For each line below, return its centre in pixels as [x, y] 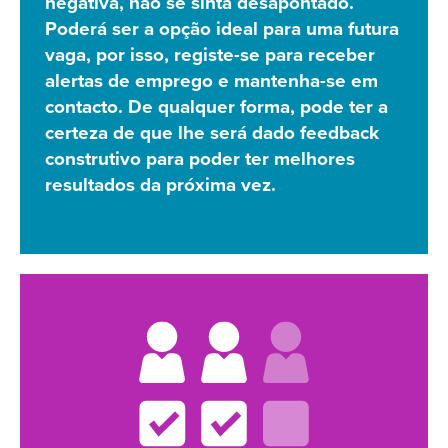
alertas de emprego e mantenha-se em [211, 81]
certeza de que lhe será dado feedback [212, 133]
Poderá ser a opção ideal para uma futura [222, 29]
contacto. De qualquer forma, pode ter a [216, 107]
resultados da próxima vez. [160, 185]
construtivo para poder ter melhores [200, 159]
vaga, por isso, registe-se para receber [210, 55]
